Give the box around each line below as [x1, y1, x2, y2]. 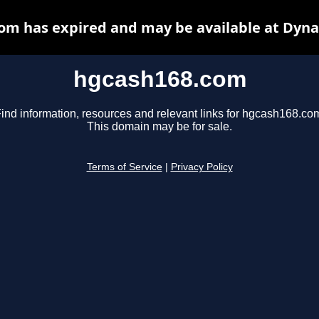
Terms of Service [86, 162, 162, 173]
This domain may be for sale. [87, 120, 232, 133]
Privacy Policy [170, 162, 233, 173]
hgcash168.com [73, 66, 246, 92]
